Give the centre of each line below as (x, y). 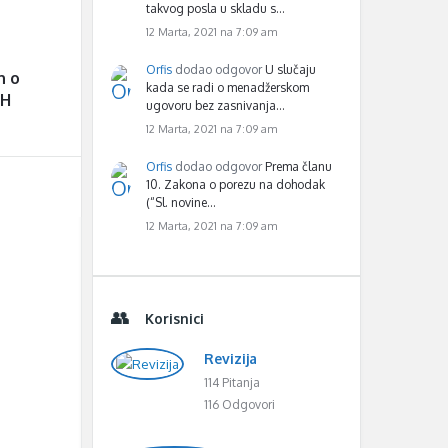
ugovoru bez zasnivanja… (215, 105)
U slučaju (290, 69)
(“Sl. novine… (181, 202)
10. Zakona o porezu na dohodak (235, 184)
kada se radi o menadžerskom (227, 87)
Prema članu (298, 166)
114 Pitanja (232, 382)
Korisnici (174, 318)
